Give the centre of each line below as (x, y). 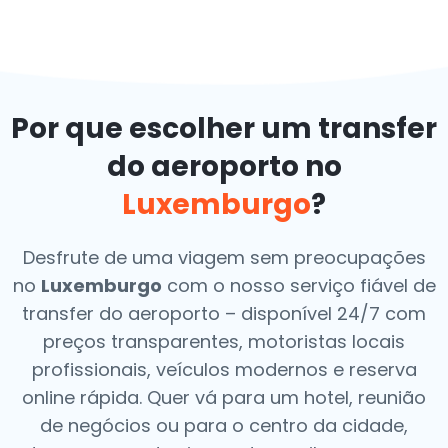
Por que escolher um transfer (224, 128)
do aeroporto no (224, 166)
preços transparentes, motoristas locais (224, 341)
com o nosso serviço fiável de (298, 285)
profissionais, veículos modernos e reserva (224, 369)
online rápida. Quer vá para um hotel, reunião (224, 397)
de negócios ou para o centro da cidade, (224, 425)
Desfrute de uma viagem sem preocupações (224, 257)
